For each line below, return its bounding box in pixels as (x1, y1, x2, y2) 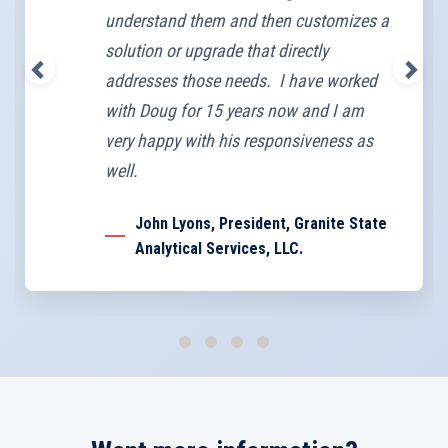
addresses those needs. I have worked (105, 70, 377, 91)
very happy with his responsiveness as (105, 130, 373, 151)
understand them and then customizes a (105, 10, 389, 31)
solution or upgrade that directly (105, 40, 328, 61)
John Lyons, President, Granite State (135, 214, 387, 233)
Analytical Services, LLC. (135, 239, 303, 258)
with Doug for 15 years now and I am (105, 100, 364, 121)
